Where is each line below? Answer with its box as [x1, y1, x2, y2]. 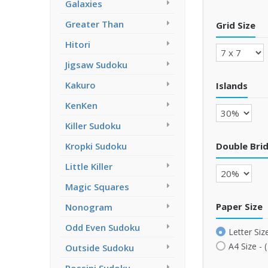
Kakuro [65, 79, 96, 91]
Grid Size [215, 19, 255, 31]
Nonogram [65, 201, 112, 213]
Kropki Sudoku [65, 140, 127, 152]
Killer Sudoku [65, 120, 121, 132]
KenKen [65, 99, 98, 111]
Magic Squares [65, 181, 129, 193]
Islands [215, 79, 248, 92]
